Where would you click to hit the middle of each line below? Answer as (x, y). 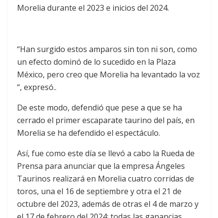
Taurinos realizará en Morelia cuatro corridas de (106, 179)
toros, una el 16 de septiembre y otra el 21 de (99, 191)
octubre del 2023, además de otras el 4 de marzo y (108, 204)
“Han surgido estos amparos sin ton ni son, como (107, 49)
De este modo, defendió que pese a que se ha (100, 108)
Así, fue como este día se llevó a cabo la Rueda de (106, 154)
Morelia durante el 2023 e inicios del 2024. (93, 8)
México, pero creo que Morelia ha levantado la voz (109, 75)
